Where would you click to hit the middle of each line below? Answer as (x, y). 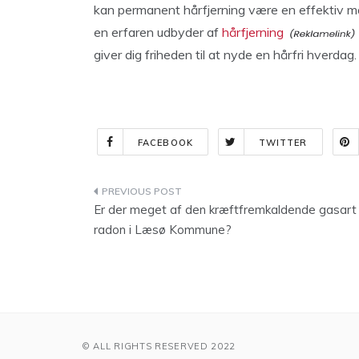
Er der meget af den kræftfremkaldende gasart (225, 210)
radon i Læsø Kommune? (163, 230)
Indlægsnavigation (182, 194)
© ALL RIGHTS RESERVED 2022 (159, 346)
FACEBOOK (165, 143)
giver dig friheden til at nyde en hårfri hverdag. (225, 54)
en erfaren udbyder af (158, 32)
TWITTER (283, 143)
